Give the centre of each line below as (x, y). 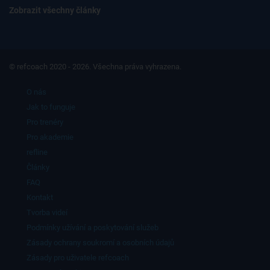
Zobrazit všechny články (55, 11)
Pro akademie (50, 137)
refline (37, 152)
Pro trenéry (45, 122)
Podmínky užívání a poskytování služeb (93, 228)
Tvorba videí (47, 213)
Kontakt (40, 198)
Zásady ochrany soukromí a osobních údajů (100, 243)
